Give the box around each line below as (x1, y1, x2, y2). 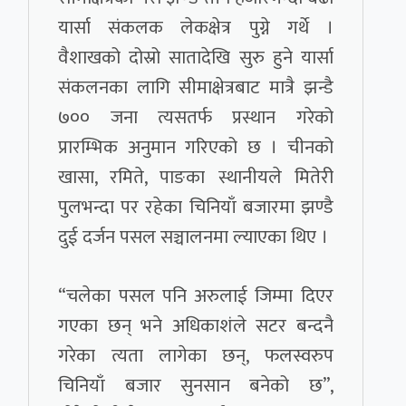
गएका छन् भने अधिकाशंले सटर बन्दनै (58, 310, 333, 343)
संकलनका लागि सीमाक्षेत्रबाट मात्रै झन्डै (58, 72, 333, 104)
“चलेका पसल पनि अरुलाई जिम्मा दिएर (58, 280, 333, 313)
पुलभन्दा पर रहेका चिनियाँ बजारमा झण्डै (58, 191, 333, 224)
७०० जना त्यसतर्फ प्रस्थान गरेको (58, 101, 333, 134)
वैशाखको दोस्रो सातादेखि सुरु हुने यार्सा (58, 42, 333, 74)
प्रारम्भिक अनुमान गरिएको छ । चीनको (58, 131, 333, 164)
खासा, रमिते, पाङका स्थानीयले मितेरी (58, 161, 333, 194)
